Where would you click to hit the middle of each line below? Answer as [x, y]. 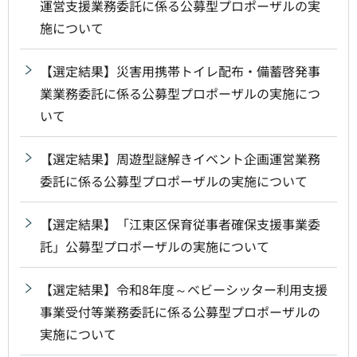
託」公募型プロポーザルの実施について [155, 246]
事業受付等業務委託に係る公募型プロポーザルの [180, 311]
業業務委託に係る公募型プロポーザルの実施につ [180, 93]
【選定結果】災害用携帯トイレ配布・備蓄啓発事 [180, 71]
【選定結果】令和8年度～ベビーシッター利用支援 [184, 289]
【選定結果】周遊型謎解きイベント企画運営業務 [180, 158]
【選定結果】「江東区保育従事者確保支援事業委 [180, 224]
